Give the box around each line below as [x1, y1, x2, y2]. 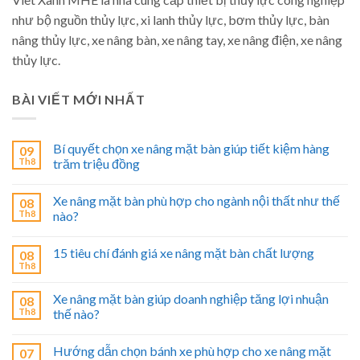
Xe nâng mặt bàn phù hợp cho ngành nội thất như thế [53, 193, 340, 209]
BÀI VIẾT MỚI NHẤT [12, 91, 145, 107]
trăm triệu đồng [53, 156, 140, 172]
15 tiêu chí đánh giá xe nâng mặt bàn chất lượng [53, 245, 314, 261]
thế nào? [53, 306, 100, 322]
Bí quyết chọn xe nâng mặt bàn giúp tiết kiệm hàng [53, 141, 329, 157]
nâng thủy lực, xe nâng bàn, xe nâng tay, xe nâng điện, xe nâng [12, 31, 342, 47]
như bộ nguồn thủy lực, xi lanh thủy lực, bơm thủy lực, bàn [12, 11, 329, 27]
